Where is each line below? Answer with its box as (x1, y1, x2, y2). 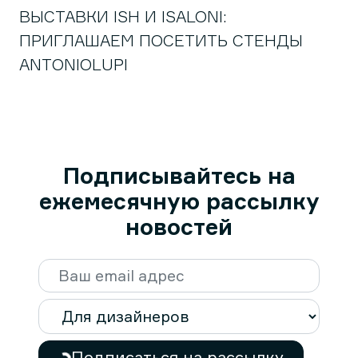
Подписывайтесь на (62, 161, 296, 189)
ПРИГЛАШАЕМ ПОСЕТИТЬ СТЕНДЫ (19, 30, 303, 50)
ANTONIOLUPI (19, 54, 128, 74)
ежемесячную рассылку (38, 187, 320, 215)
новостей (125, 213, 233, 241)
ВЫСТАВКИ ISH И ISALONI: (19, 6, 227, 26)
